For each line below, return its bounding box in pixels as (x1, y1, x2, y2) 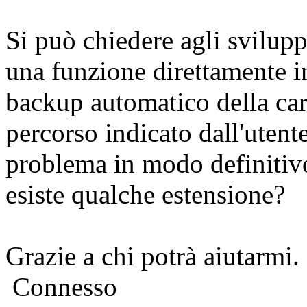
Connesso (5, 272, 117, 302)
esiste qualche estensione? (5, 180, 285, 210)
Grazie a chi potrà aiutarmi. (5, 241, 299, 271)
